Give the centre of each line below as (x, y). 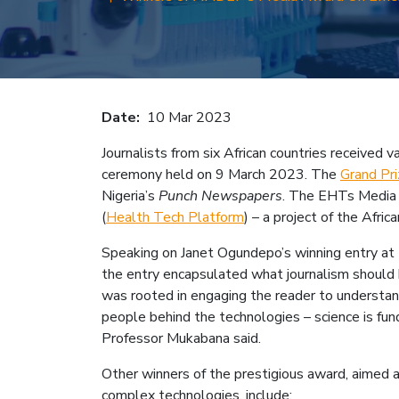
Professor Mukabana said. (181, 338)
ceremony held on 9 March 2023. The (221, 175)
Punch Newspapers (220, 196)
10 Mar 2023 (189, 118)
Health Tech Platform (175, 217)
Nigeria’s (130, 196)
